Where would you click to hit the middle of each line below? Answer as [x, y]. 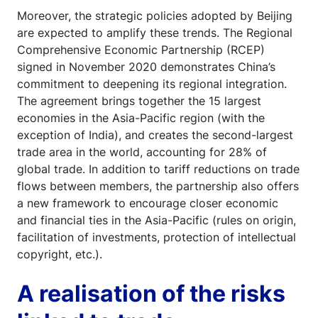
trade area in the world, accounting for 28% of [142, 152]
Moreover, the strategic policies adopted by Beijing [155, 15]
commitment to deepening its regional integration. [152, 83]
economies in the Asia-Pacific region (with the [141, 117]
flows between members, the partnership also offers [158, 186]
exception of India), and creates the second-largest [155, 135]
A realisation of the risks [151, 293]
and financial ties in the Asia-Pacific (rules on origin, [157, 220]
